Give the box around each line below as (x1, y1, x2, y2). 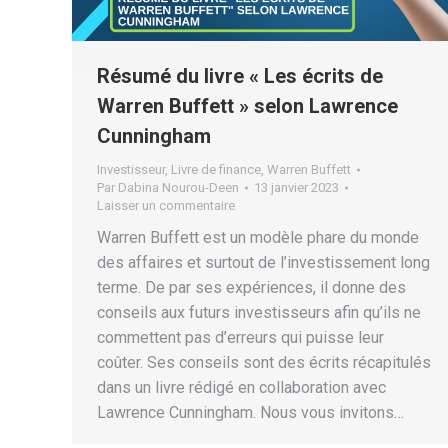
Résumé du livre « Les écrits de (97, 63, 383, 88)
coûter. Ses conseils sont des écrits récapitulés (97, 352, 431, 372)
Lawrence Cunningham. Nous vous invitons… (97, 402, 404, 422)
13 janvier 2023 (254, 179, 339, 195)
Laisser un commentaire (97, 197, 235, 213)
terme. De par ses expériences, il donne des (97, 277, 406, 297)
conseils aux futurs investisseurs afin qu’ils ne (97, 302, 421, 322)
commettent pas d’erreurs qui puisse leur (97, 327, 384, 347)
